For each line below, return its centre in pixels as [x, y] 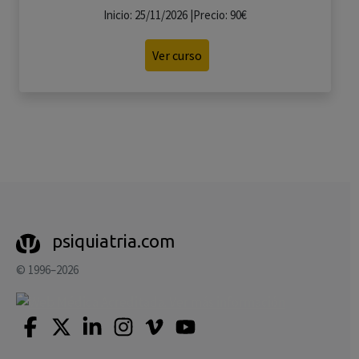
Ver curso [177, 55]
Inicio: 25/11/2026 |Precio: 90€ [175, 15]
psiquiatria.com [113, 241]
